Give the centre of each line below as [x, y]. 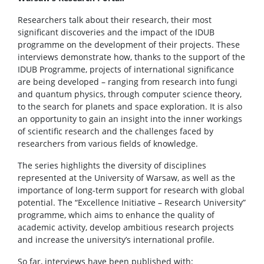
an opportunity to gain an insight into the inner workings [130, 119]
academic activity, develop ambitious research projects [126, 227]
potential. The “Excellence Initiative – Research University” [132, 202]
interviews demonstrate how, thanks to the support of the [131, 57]
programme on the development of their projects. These [129, 44]
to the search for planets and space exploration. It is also [130, 106]
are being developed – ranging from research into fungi [128, 82]
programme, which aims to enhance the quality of [116, 215]
